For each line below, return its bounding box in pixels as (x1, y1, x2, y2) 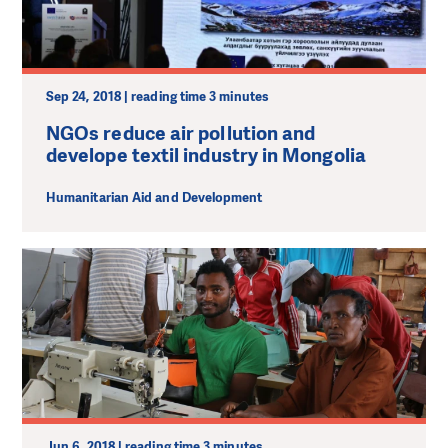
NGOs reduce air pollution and (46, 120, 316, 146)
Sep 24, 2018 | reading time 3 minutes (46, 87, 269, 105)
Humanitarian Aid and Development (46, 189, 263, 207)
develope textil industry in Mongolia (46, 142, 366, 168)
